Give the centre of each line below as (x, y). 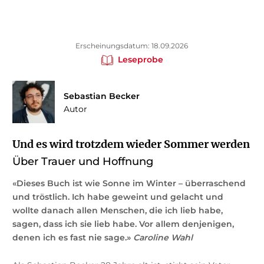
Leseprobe (140, 59)
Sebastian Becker (101, 96)
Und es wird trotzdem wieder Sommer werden (131, 144)
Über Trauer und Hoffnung (82, 161)
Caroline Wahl (163, 237)
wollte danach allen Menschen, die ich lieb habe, (117, 210)
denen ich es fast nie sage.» (72, 237)
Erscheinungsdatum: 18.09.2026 (132, 45)
